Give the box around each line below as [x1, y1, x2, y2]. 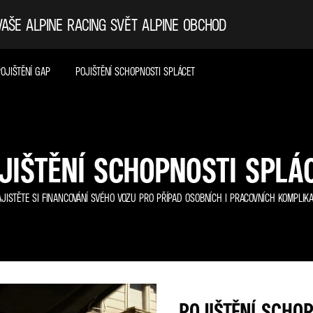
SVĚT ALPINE [110, 14, 179, 35]
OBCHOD [183, 14, 226, 35]
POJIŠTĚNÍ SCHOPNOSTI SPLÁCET [75, 64, 195, 78]
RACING [66, 14, 106, 35]
